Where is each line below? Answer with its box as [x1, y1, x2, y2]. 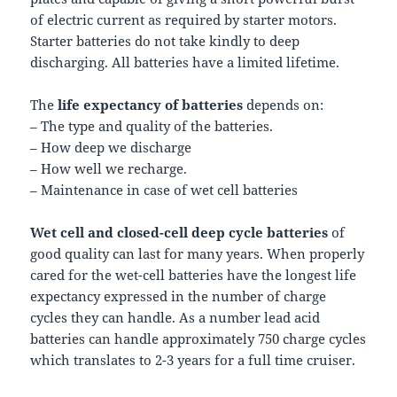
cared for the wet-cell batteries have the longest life [30, 265, 357, 284]
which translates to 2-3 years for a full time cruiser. [30, 350, 356, 369]
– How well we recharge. [30, 159, 188, 177]
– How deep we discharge [30, 137, 192, 156]
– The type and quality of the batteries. [30, 116, 274, 135]
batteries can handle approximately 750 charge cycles [30, 329, 367, 347]
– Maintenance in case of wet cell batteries [30, 180, 299, 198]
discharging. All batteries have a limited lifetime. [30, 52, 340, 71]
